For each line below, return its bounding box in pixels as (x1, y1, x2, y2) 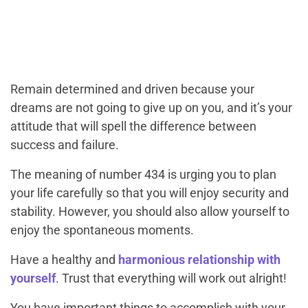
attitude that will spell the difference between (10, 119, 256, 134)
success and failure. (10, 137, 119, 153)
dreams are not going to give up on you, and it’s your (10, 100, 292, 115)
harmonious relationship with (115, 252, 280, 267)
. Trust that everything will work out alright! (56, 271, 287, 286)
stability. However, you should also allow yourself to (10, 204, 289, 219)
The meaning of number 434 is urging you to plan (10, 167, 276, 182)
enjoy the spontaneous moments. (10, 223, 194, 238)
